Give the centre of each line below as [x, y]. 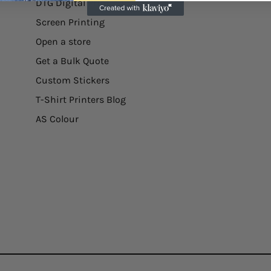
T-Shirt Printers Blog [81, 100]
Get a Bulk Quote [73, 61]
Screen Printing [70, 22]
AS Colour [57, 119]
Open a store [64, 41]
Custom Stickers [73, 80]
